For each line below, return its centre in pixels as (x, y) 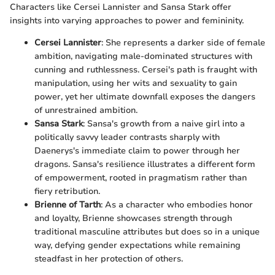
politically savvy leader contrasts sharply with (127, 137)
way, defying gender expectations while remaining (137, 245)
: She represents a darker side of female (183, 42)
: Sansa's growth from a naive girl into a (164, 123)
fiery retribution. (67, 191)
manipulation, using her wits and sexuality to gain (136, 83)
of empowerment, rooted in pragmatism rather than (141, 177)
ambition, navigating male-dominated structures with (143, 56)
